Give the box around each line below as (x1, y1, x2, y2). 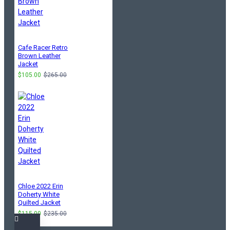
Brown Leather (18, 51, 61, 60)
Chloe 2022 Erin (18, 182, 63, 190)
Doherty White (18, 190, 60, 198)
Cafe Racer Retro (18, 43, 68, 51)
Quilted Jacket (18, 198, 61, 206)
